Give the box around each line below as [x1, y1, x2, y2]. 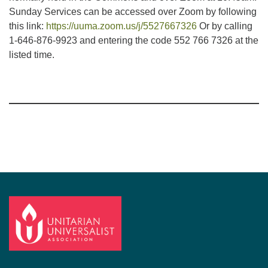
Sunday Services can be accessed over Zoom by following [9, 7, 257, 17]
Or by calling [197, 21, 252, 32]
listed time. [9, 50, 54, 60]
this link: [9, 21, 46, 32]
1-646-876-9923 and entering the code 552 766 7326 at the [9, 35, 258, 46]
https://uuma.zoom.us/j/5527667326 [46, 21, 197, 32]
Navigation [8, 104, 54, 115]
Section [8, 90, 41, 100]
